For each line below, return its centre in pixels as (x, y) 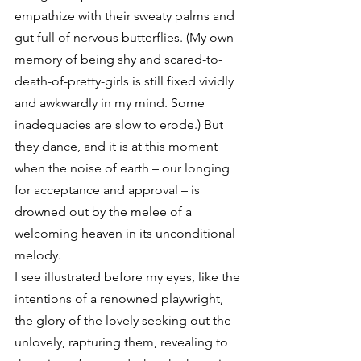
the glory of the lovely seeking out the (124, 320)
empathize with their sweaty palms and (126, 16)
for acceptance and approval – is (109, 190)
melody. (38, 255)
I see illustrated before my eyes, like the (129, 277)
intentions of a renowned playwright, (120, 299)
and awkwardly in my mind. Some (111, 103)
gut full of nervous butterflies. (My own (126, 37)
